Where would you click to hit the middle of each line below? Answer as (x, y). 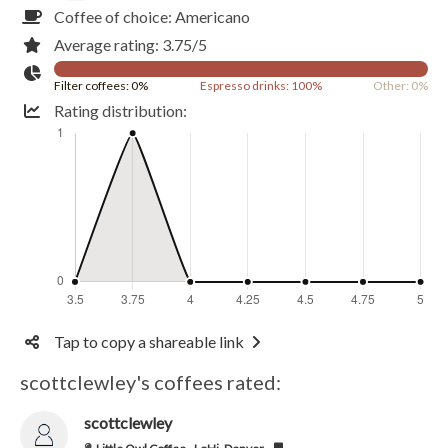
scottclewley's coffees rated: (150, 382)
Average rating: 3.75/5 (130, 44)
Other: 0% (401, 85)
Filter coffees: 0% (100, 85)
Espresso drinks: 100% (260, 85)
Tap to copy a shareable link (148, 342)
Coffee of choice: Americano (151, 16)
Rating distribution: (120, 110)
